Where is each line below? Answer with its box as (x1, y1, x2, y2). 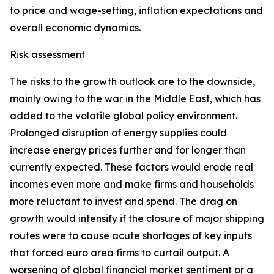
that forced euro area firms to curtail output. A (10, 246, 229, 259)
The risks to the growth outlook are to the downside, (10, 75, 255, 87)
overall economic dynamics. (10, 21, 141, 34)
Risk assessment (10, 48, 85, 61)
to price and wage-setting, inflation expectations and (10, 4, 263, 17)
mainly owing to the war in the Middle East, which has (10, 92, 261, 105)
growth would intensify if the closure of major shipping (10, 212, 264, 224)
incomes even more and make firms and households (10, 178, 254, 190)
